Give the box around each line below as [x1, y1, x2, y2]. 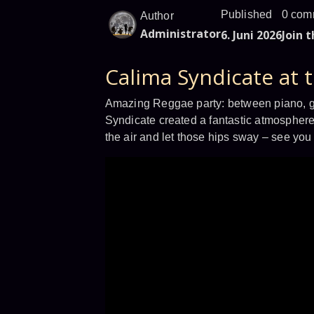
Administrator [139, 26, 221, 41]
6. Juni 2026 [220, 27, 282, 43]
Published [220, 8, 273, 20]
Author [139, 10, 174, 22]
